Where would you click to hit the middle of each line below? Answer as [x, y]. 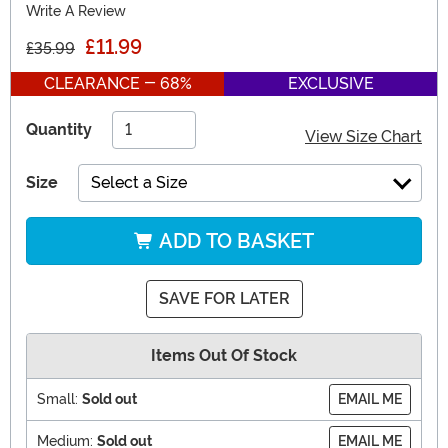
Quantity [59, 130]
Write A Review [76, 11]
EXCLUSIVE [330, 84]
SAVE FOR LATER [224, 299]
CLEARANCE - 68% [117, 84]
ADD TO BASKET [234, 241]
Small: [57, 399]
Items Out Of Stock [224, 356]
